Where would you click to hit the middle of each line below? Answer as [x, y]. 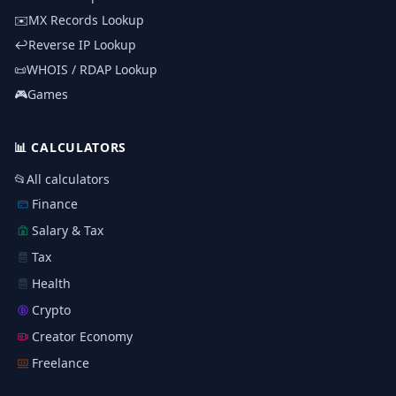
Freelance [61, 363]
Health [51, 283]
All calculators [68, 179]
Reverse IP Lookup [82, 45]
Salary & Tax [68, 230]
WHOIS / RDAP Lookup [92, 69]
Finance [55, 204]
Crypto [51, 310]
